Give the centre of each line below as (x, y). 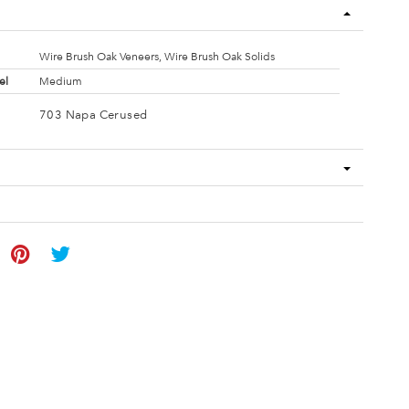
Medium (60, 81)
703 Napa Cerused (93, 114)
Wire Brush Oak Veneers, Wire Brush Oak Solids (157, 57)
